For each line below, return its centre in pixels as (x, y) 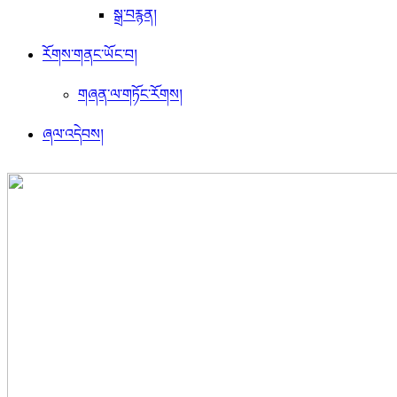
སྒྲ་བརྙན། (135, 15)
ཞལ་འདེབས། (73, 135)
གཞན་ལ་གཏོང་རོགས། (130, 95)
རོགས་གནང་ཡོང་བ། (90, 55)
